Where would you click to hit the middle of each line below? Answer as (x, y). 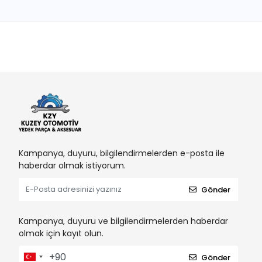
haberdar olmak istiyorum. (72, 166)
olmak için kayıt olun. (61, 234)
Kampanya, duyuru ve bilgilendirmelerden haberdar (123, 221)
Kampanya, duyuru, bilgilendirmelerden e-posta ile (122, 154)
